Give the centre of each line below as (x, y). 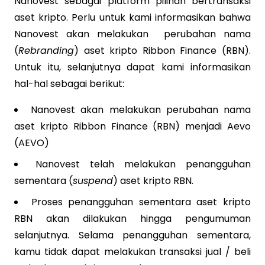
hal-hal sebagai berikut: (69, 84)
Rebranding (46, 51)
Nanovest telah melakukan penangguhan (143, 164)
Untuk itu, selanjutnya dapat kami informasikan (132, 67)
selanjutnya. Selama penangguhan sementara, (132, 235)
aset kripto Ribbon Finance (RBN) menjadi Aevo (132, 126)
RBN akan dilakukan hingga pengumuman (132, 219)
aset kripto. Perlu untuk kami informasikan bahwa (132, 17)
